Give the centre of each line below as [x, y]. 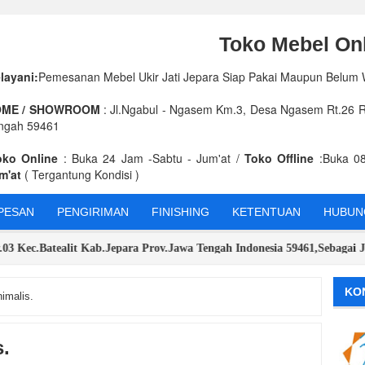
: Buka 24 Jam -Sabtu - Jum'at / [152, 158]
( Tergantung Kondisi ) [82, 175]
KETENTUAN [266, 212]
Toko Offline [279, 158]
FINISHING [180, 212]
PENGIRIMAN [93, 212]
